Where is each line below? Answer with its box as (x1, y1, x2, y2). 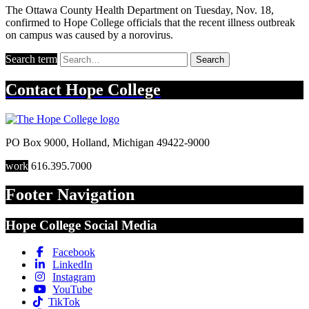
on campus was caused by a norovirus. (6, 28, 173, 41)
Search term (6, 52, 57, 65)
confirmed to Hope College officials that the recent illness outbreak (6, 16, 295, 28)
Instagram (52, 271, 95, 283)
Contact (6, 80, 66, 99)
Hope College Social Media (6, 218, 157, 233)
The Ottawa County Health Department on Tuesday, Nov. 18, (6, 3, 274, 16)
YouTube (52, 283, 92, 296)
